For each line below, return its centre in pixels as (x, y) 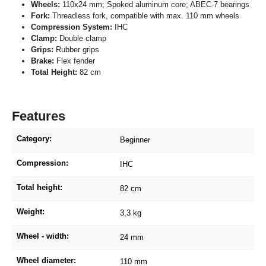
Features (39, 116)
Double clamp (82, 38)
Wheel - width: (43, 236)
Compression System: (72, 27)
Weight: (31, 211)
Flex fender (75, 61)
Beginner (135, 140)
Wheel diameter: (46, 260)
